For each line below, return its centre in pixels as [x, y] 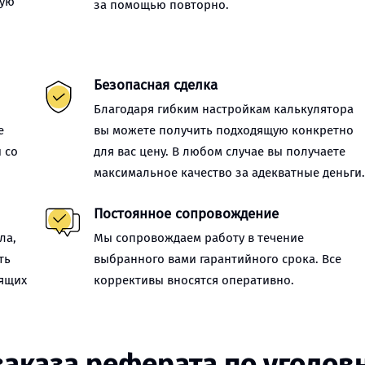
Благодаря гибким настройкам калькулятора [224, 109]
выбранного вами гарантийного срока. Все [218, 259]
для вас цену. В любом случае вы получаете [220, 152]
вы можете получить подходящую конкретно [224, 130]
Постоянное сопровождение [187, 214]
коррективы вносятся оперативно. [194, 280]
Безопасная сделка [156, 85]
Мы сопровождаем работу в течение [199, 238]
